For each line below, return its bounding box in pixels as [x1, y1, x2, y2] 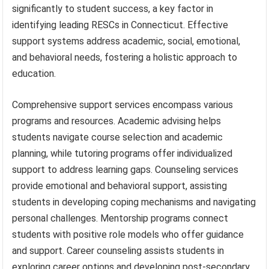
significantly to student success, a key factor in [12, 2, 214, 14]
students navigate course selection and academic [12, 131, 223, 143]
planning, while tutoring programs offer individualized [12, 147, 233, 159]
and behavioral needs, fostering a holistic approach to [12, 51, 238, 63]
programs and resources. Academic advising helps [12, 115, 222, 127]
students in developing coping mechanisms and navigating [12, 196, 256, 208]
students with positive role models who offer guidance [12, 228, 244, 240]
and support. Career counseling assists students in [12, 244, 225, 256]
